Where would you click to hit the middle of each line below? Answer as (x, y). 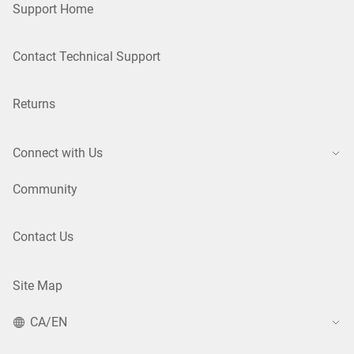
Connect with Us (58, 153)
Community (45, 189)
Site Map (38, 285)
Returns (34, 104)
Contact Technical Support (87, 56)
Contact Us (43, 236)
